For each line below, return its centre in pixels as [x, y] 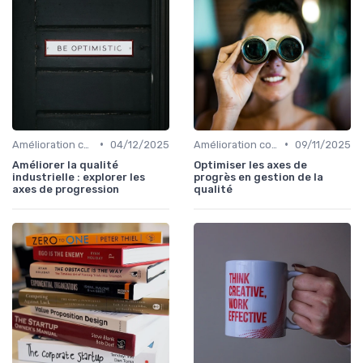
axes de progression [66, 189]
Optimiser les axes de [250, 164]
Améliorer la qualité [65, 164]
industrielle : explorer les [79, 177]
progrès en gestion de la [258, 177]
